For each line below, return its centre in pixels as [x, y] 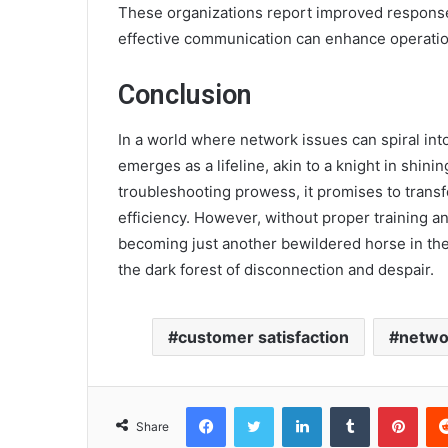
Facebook [255, 406]
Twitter [295, 406]
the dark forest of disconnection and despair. [276, 270]
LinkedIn [347, 406]
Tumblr [390, 406]
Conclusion [185, 94]
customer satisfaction [263, 337]
